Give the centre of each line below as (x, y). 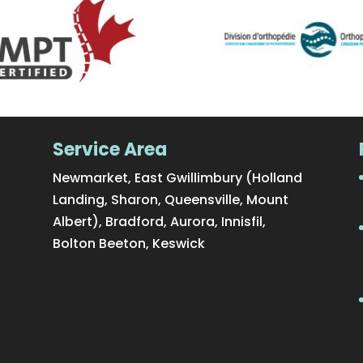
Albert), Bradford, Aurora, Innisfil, (159, 221)
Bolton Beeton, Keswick (128, 243)
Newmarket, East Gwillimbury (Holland (177, 177)
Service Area (109, 149)
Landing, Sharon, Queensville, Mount (170, 199)
